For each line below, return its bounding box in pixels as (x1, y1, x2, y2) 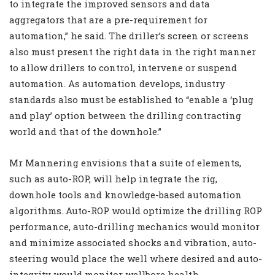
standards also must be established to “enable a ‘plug (9, 93, 254, 106)
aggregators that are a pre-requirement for (9, 14, 207, 26)
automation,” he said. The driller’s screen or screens (9, 29, 249, 42)
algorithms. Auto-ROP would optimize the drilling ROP (9, 204, 262, 217)
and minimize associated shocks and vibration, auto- (9, 236, 257, 249)
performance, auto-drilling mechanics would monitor (9, 220, 260, 233)
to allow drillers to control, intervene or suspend (9, 61, 237, 74)
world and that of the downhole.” (9, 125, 161, 138)
